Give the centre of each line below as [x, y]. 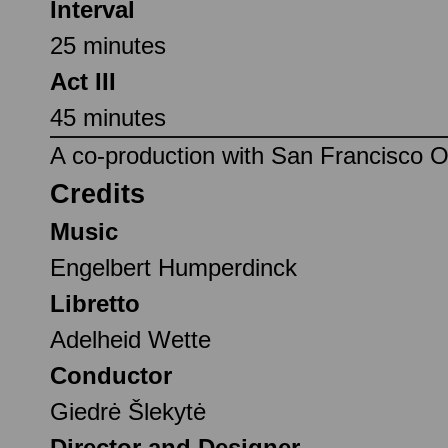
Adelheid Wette [130, 339]
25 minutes [108, 45]
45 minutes [108, 117]
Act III [83, 81]
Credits [97, 193]
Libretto [95, 303]
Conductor [111, 375]
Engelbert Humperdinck [173, 267]
